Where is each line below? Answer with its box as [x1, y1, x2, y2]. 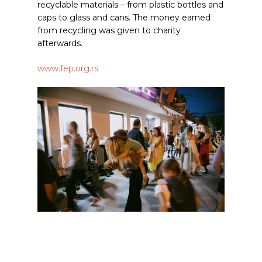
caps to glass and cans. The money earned [37, 12, 211, 23]
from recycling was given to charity [37, 25, 181, 36]
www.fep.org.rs [37, 63, 98, 74]
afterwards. [37, 38, 82, 49]
